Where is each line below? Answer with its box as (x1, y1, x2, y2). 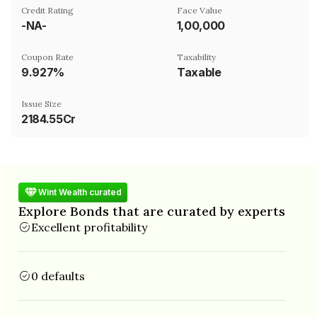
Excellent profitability (31, 219, 147, 234)
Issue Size (21, 98, 62, 109)
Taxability (177, 51, 216, 62)
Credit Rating (21, 4, 74, 16)
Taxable (177, 64, 221, 79)
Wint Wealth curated (38, 187, 122, 197)
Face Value (177, 4, 222, 16)
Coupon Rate (21, 51, 74, 62)
